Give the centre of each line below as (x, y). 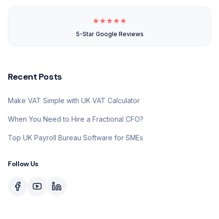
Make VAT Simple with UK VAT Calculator (74, 100)
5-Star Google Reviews (109, 34)
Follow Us (23, 164)
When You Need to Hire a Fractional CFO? (76, 119)
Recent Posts (35, 77)
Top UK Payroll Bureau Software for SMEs (76, 138)
